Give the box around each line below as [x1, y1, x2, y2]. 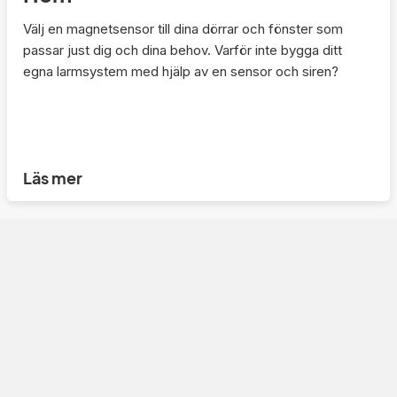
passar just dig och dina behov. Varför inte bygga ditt [23, 42, 342, 59]
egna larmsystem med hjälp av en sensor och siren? [23, 63, 339, 81]
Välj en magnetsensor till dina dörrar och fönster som [23, 20, 343, 38]
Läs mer [23, 167, 82, 189]
